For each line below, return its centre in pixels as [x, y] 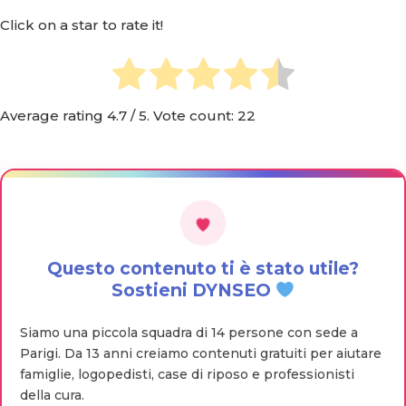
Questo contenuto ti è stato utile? [203, 268]
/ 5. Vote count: [182, 115]
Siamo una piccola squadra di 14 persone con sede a [189, 332]
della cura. [52, 395]
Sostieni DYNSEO [193, 290]
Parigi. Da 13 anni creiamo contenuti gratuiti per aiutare [201, 353]
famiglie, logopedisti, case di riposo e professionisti [187, 374]
